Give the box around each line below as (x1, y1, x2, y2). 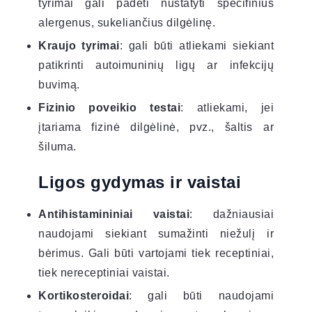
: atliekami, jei (180, 101, 274, 114)
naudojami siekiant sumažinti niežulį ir (38, 227, 274, 240)
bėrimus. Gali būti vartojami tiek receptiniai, (38, 247, 274, 259)
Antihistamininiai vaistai (38, 208, 189, 220)
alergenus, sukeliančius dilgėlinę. (38, 16, 215, 29)
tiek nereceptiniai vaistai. (38, 266, 170, 279)
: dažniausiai (189, 208, 274, 220)
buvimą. (38, 78, 80, 91)
